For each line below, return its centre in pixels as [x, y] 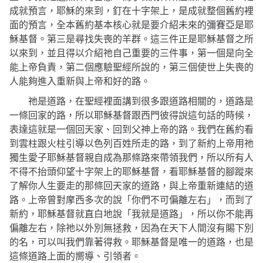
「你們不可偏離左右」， [174, 200]
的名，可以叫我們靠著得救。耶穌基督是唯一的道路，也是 [131, 242]
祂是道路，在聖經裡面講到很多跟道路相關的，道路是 [141, 102]
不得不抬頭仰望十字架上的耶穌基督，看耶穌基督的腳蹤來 [131, 172]
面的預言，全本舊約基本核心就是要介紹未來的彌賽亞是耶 [131, 25]
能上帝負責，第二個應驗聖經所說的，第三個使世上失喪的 [131, 68]
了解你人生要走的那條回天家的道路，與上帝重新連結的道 [131, 186]
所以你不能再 [225, 214]
